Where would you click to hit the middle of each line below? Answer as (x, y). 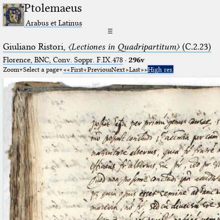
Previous (99, 69)
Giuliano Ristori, (35, 46)
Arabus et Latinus (54, 23)
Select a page (41, 69)
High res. (160, 69)
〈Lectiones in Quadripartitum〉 (124, 46)
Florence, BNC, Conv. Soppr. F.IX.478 (63, 60)
